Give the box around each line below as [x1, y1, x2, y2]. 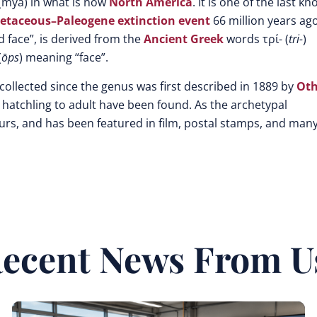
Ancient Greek [144, 31, 224, 47]
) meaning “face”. [19, 50, 108, 65]
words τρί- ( [224, 31, 289, 47]
